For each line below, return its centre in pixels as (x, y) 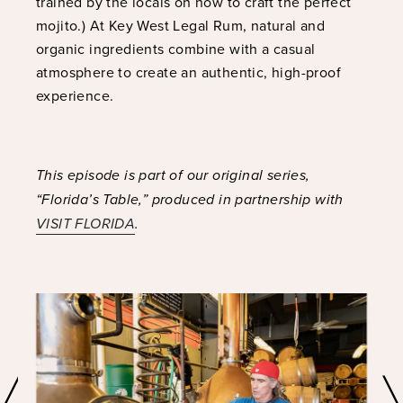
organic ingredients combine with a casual (176, 49)
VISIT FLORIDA (86, 224)
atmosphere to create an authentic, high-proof (188, 72)
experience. (75, 96)
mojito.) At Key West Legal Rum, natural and (181, 26)
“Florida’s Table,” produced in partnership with (190, 200)
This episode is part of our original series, (173, 175)
